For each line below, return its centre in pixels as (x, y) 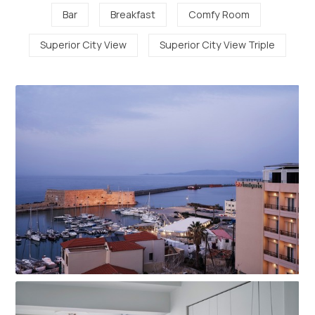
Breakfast (133, 14)
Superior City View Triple (217, 45)
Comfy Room (219, 14)
